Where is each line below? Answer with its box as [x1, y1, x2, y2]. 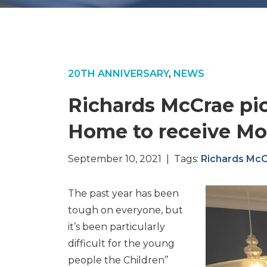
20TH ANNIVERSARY [68, 68, 169, 79]
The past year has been [68, 188, 179, 199]
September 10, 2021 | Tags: [68, 153, 201, 164]
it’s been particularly [68, 221, 165, 232]
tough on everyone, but [68, 204, 183, 216]
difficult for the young [68, 238, 175, 249]
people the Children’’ [68, 254, 168, 266]
